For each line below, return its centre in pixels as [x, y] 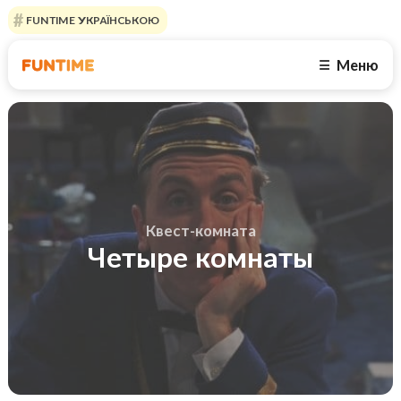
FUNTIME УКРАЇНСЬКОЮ [91, 20]
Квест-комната [200, 231]
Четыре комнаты [200, 257]
